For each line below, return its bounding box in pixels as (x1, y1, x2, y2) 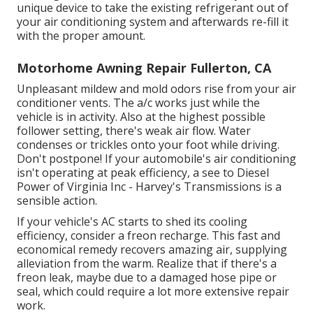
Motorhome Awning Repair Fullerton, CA (17, 59, 271, 76)
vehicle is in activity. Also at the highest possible (17, 108, 265, 124)
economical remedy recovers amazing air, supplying (17, 241, 287, 257)
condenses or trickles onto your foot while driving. (17, 136, 279, 152)
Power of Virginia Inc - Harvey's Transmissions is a (17, 178, 282, 194)
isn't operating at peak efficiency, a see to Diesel (17, 164, 269, 180)
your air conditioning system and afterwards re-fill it (17, 13, 289, 29)
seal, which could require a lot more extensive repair (17, 283, 289, 299)
